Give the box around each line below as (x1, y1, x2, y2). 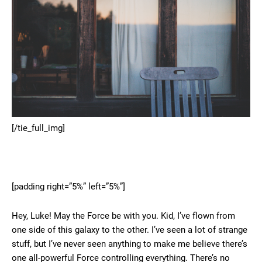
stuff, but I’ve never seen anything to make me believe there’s (12, 239, 247, 250)
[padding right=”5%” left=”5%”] (12, 181, 125, 192)
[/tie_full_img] (12, 123, 65, 134)
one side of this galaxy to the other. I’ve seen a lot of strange (12, 225, 247, 236)
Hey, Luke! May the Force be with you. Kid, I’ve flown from (12, 211, 235, 222)
